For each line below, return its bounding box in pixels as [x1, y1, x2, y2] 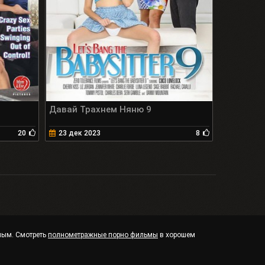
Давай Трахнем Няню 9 [49, 104, 151, 115]
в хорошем [158, 231, 195, 240]
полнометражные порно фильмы [48, 231, 158, 240]
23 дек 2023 [58, 129, 101, 138]
